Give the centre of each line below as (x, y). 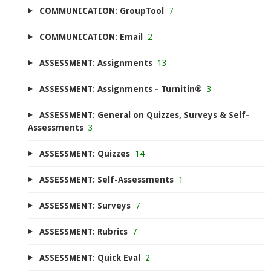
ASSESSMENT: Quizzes (84, 153)
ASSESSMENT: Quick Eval (90, 257)
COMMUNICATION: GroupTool (101, 11)
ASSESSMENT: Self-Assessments (106, 179)
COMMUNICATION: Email (91, 37)
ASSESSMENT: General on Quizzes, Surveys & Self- (144, 115)
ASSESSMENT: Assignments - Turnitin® (120, 89)
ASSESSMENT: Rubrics (83, 231)
